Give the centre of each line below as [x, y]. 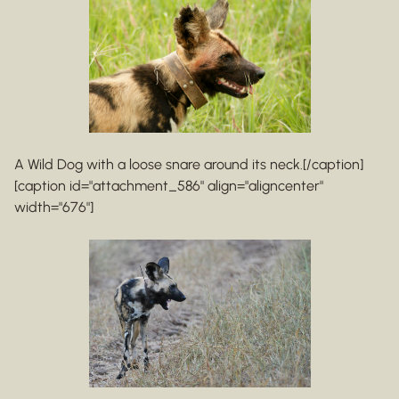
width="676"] [54, 207]
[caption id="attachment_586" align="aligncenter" [169, 186]
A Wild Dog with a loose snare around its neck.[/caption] [189, 164]
